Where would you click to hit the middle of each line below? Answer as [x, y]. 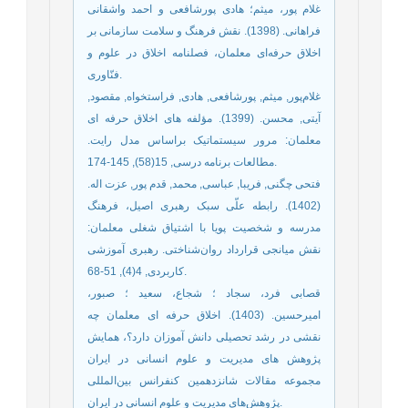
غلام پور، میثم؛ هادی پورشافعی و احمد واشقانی [204, 9]
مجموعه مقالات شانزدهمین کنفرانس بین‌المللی [204, 380]
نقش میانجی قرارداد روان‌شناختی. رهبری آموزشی [204, 249]
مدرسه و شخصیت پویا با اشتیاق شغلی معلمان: [204, 227]
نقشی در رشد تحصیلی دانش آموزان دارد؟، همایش [204, 337]
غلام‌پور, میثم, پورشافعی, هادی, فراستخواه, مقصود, [204, 96]
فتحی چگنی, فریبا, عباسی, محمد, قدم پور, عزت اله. [204, 184]
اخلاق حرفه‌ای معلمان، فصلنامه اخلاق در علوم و [204, 52]
